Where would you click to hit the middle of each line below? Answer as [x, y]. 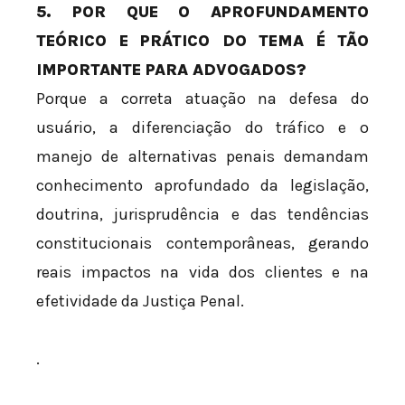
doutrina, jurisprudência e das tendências [202, 215]
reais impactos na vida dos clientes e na [202, 273]
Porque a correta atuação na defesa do [202, 99]
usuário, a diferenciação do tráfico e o [202, 128]
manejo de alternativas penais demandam [202, 157]
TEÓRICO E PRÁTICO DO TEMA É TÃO [202, 41]
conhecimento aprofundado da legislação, [202, 186]
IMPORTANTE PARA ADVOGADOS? [171, 70]
